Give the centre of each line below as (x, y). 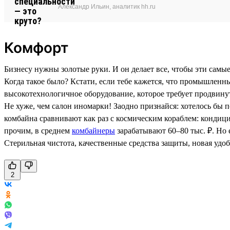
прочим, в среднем (38, 130)
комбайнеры (93, 130)
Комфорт (36, 47)
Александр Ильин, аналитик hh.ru (107, 6)
